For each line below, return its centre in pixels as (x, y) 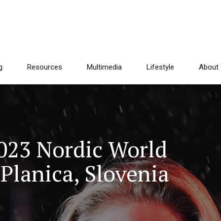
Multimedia (104, 67)
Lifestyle (160, 67)
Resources (45, 67)
